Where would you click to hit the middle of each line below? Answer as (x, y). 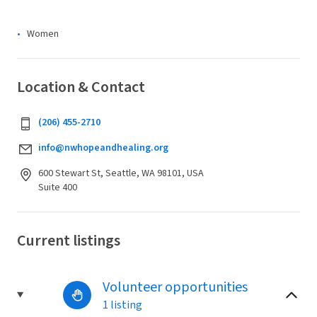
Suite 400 (58, 187)
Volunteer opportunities (175, 287)
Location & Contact (81, 87)
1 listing (122, 305)
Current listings (69, 240)
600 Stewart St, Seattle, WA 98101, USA (121, 173)
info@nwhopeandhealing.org (103, 148)
